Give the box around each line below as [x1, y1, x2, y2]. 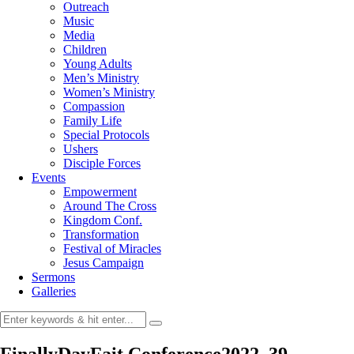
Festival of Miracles [63, 242, 161, 255]
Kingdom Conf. [63, 213, 142, 227]
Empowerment [63, 185, 137, 198]
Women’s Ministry [63, 85, 155, 99]
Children [63, 43, 107, 56]
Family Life [63, 114, 122, 127]
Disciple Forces [63, 156, 141, 170]
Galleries [32, 284, 76, 298]
